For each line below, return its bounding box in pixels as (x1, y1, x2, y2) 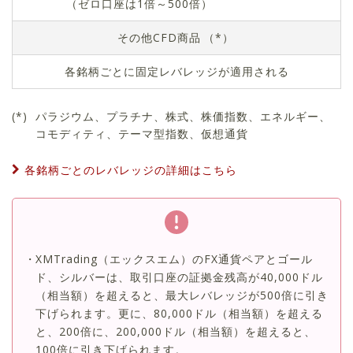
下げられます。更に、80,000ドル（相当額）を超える (35, 306, 323, 321)
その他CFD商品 (117, 30, 201, 46)
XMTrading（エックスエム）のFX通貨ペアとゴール (35, 251, 313, 267)
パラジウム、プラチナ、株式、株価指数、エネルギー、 (35, 108, 332, 124)
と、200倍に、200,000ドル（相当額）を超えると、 (35, 324, 316, 340)
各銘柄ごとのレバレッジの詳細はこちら (24, 162, 237, 178)
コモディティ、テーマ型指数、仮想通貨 (35, 125, 249, 141)
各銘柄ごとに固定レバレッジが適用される (64, 64, 289, 80)
